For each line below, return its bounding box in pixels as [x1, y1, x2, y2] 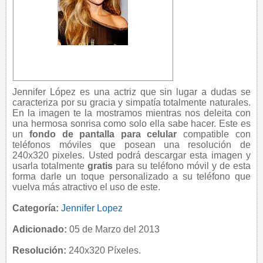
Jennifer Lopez [61, 203, 123, 213]
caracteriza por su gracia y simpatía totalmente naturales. [12, 97, 251, 107]
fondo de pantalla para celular [29, 129, 177, 139]
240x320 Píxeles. [66, 245, 141, 255]
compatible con [177, 129, 251, 139]
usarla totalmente [12, 161, 88, 171]
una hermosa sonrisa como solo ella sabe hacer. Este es [12, 119, 251, 129]
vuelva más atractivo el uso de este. [12, 182, 161, 192]
